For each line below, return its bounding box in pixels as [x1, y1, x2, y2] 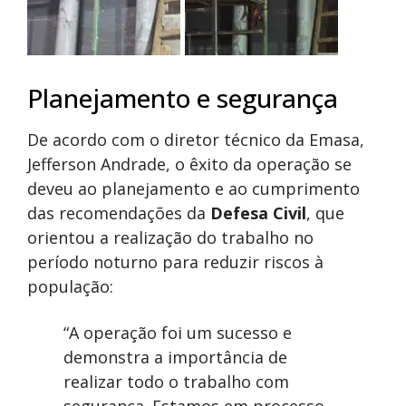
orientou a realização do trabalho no [27, 227, 314, 249]
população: [27, 275, 113, 298]
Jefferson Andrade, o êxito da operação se [27, 153, 352, 176]
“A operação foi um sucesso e [63, 322, 292, 344]
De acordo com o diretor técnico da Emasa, [27, 129, 364, 151]
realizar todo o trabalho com [63, 371, 289, 393]
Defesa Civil [210, 202, 306, 225]
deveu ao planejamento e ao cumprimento [27, 178, 360, 200]
